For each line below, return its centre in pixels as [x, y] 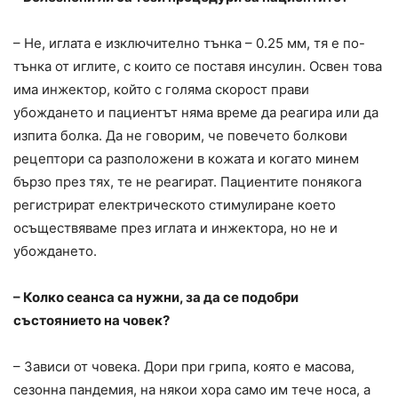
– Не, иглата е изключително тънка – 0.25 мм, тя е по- [189, 43]
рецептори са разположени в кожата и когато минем [186, 158]
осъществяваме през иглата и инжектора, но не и [175, 227]
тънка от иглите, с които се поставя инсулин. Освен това [198, 66]
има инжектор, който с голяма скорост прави [161, 89]
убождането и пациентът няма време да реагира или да [196, 112]
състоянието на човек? [92, 320]
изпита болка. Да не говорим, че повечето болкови [180, 135]
